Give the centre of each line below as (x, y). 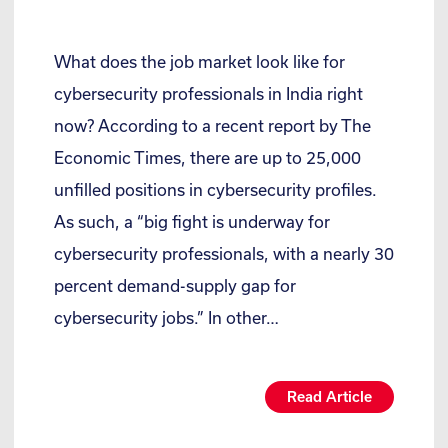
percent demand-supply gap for (175, 285)
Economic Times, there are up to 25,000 (207, 157)
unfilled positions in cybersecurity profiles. (215, 189)
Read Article (329, 396)
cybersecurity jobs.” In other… (166, 317)
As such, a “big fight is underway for (192, 221)
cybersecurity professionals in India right (208, 93)
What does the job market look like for (199, 61)
